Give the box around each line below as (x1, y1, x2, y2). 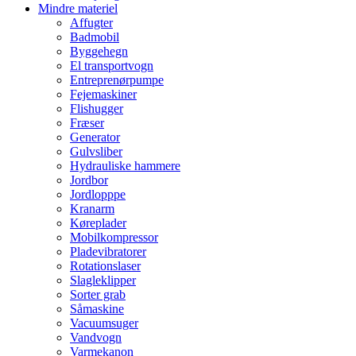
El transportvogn (70, 59, 153, 72)
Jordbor (70, 173, 108, 187)
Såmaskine (70, 302, 124, 315)
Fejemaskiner (70, 87, 137, 101)
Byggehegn (70, 44, 128, 58)
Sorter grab (70, 288, 126, 301)
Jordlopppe (70, 188, 126, 201)
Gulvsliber (70, 145, 122, 158)
